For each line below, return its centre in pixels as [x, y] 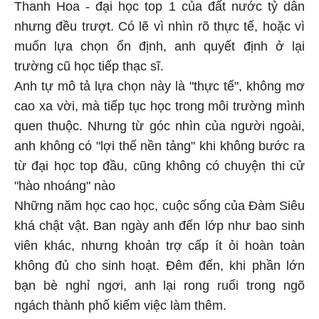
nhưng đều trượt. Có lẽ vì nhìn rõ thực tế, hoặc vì [159, 29]
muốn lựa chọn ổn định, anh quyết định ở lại [159, 49]
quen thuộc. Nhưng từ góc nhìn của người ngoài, [159, 129]
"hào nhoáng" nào [65, 188]
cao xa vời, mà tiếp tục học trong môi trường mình [159, 109]
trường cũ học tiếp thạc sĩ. [89, 69]
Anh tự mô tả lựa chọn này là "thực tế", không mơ [159, 89]
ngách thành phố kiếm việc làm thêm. [120, 308]
